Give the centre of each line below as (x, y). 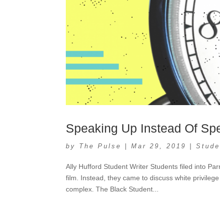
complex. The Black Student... (112, 189)
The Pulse (100, 146)
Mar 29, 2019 (159, 146)
